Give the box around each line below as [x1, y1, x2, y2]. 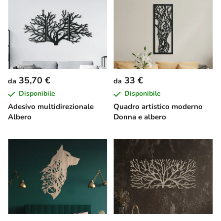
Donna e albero [113, 111, 166, 122]
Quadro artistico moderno [113, 101, 203, 111]
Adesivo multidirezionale [8, 101, 94, 111]
